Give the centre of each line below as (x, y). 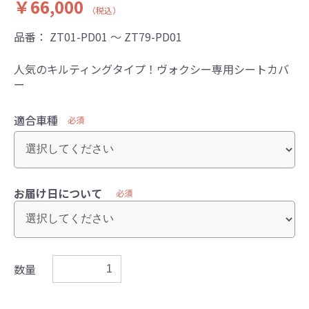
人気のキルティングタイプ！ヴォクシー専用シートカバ (151, 69)
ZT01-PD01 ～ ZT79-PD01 (116, 36)
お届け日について (58, 193)
